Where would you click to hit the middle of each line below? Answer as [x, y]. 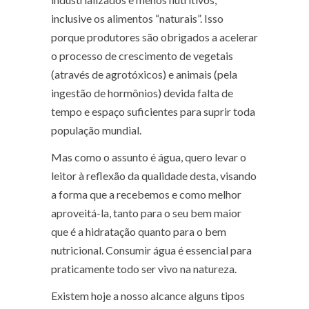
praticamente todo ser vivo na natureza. [144, 268]
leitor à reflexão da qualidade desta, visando [154, 175]
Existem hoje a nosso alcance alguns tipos [148, 295]
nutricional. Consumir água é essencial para [151, 250]
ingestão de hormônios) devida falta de [142, 92]
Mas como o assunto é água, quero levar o [149, 157]
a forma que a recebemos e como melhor [146, 194]
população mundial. [96, 130]
